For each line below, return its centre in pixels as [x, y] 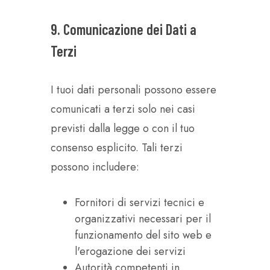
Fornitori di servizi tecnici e [140, 202]
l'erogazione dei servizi [130, 251]
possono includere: [95, 167]
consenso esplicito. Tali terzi [117, 148]
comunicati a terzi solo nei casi [123, 109]
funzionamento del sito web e [143, 235]
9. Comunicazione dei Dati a [124, 29]
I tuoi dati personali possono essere [133, 90]
